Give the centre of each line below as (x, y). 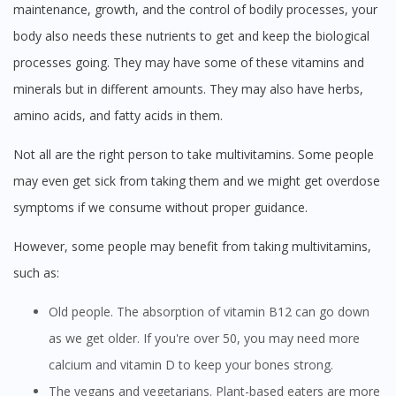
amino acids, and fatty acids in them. (118, 115)
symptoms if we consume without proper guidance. (160, 207)
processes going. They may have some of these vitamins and (189, 62)
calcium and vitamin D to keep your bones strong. (191, 364)
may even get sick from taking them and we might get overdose (197, 180)
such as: (36, 272)
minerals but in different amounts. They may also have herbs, (188, 88)
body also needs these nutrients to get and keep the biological (191, 35)
